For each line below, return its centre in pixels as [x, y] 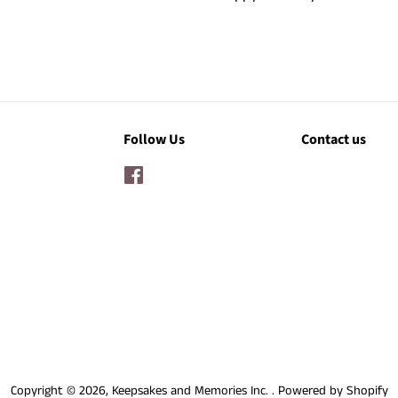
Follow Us [154, 139]
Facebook [170, 175]
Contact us [334, 139]
